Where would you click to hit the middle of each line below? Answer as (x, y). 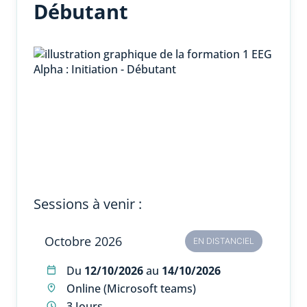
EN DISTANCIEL (224, 241)
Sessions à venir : (88, 204)
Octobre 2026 (83, 241)
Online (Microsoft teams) (131, 288)
